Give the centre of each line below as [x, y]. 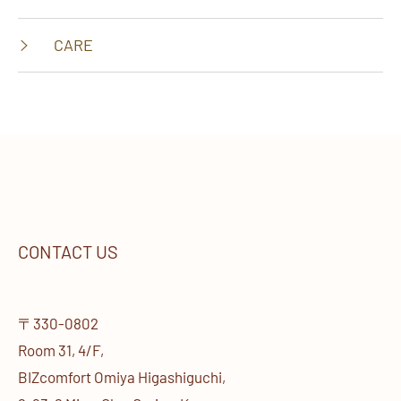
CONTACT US [68, 252]
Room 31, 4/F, [61, 350]
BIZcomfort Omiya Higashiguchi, [122, 377]
